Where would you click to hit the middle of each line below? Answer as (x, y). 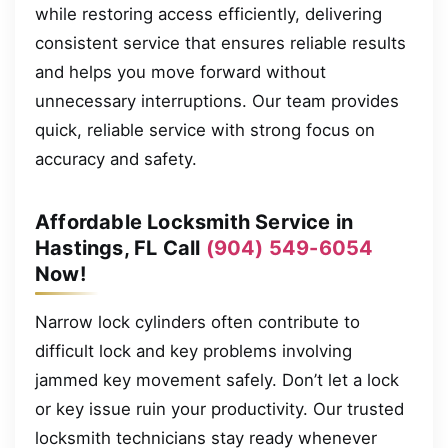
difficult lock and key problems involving (193, 350)
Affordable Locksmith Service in (194, 221)
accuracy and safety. (116, 158)
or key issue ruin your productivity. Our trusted (219, 408)
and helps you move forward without (180, 71)
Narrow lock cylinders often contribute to (197, 321)
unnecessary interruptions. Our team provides (217, 100)
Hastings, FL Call (120, 247)
